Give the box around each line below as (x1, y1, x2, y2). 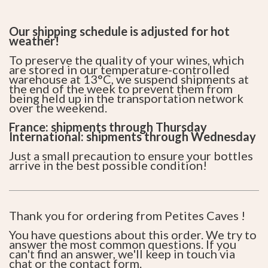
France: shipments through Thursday (9, 119, 207, 134)
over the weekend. (9, 100, 107, 115)
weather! (9, 33, 59, 48)
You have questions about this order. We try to (9, 227, 257, 242)
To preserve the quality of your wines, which (9, 52, 244, 67)
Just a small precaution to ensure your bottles (9, 148, 253, 163)
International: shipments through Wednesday (9, 129, 256, 144)
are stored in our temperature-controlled (9, 62, 230, 77)
